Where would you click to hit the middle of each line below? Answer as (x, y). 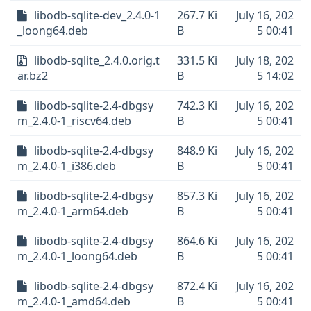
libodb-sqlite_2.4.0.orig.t (97, 60)
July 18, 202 (265, 60)
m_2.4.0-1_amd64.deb (74, 301)
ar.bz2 (33, 76)
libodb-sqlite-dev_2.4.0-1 (97, 15)
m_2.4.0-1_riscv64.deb (74, 121)
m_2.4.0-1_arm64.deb (73, 211)
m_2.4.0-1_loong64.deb (77, 256)
